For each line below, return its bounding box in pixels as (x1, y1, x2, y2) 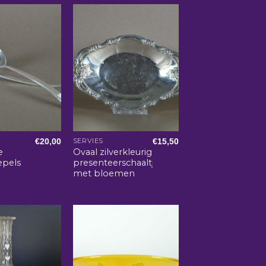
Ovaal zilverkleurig (72, 146, 152, 157)
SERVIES (72, 137, 103, 145)
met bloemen (72, 167, 135, 179)
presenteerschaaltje (72, 157, 159, 168)
